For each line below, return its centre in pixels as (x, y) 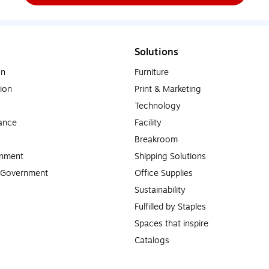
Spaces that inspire (171, 223)
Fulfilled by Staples (170, 207)
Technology (158, 106)
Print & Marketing (168, 89)
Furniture (152, 72)
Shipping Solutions (170, 156)
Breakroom (156, 139)
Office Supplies (164, 173)
